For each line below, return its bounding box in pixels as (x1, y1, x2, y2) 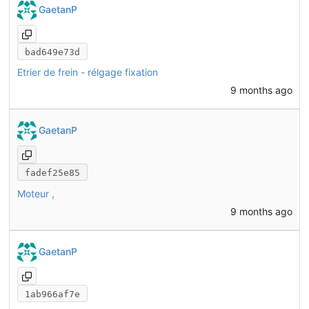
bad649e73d (24, 46, 80, 57)
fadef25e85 (24, 168, 80, 179)
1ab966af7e (24, 289, 80, 300)
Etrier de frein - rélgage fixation (17, 66, 158, 79)
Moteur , (17, 188, 54, 200)
